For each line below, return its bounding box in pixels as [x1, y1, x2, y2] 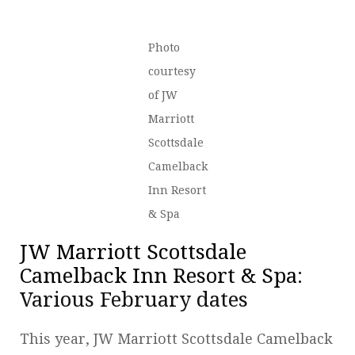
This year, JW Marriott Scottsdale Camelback [20, 330, 333, 347]
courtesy [147, 64, 196, 78]
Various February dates [20, 287, 254, 311]
